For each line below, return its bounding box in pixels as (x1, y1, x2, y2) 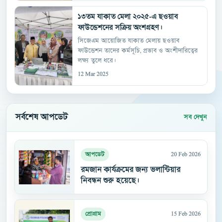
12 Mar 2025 (78, 71, 109, 78)
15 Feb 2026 (171, 211, 201, 218)
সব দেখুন (184, 113, 207, 121)
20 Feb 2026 (171, 151, 201, 158)
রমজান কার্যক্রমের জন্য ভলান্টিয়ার (81, 166, 180, 174)
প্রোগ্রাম (85, 211, 101, 217)
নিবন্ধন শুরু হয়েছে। (81, 176, 139, 185)
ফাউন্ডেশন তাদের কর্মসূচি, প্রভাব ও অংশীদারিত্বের (78, 48, 198, 55)
